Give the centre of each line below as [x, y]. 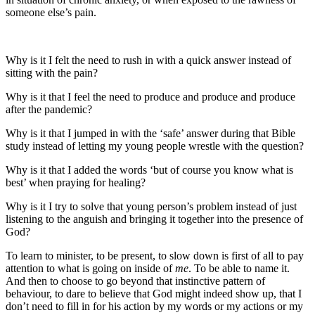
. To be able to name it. [239, 269]
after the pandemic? [49, 110]
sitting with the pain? [52, 73]
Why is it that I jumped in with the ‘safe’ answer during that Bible [150, 134]
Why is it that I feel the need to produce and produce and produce [150, 97]
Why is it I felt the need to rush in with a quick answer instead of [148, 60]
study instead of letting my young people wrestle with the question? [155, 146]
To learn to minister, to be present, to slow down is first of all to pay [155, 256]
